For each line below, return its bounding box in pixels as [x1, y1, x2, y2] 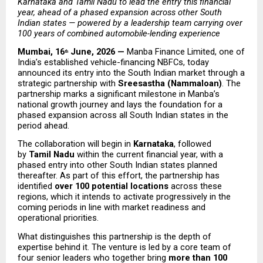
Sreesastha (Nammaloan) [118, 77, 222, 89]
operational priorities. [18, 213, 99, 224]
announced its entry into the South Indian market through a [18, 67, 245, 78]
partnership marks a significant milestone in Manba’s [18, 88, 220, 99]
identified [18, 181, 55, 192]
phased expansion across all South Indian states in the [18, 109, 228, 120]
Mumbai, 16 [18, 46, 65, 57]
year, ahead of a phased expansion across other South [18, 6, 222, 18]
